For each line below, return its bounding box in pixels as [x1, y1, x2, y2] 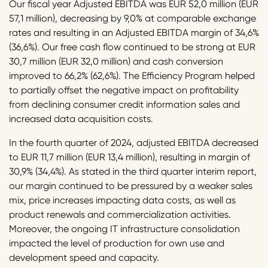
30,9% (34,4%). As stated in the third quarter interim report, [9, 166, 257, 178]
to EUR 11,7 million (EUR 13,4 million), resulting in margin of [9, 151, 250, 163]
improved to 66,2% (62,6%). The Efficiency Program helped [9, 70, 255, 82]
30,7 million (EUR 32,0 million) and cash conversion [9, 56, 223, 68]
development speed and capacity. [9, 252, 159, 264]
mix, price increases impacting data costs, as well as [9, 194, 236, 206]
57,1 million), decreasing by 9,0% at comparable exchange [9, 13, 256, 25]
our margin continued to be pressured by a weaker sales [9, 180, 252, 192]
